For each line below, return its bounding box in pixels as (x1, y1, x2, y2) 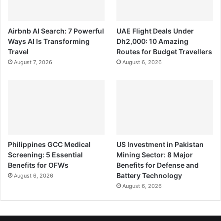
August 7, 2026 (14, 59, 52, 66)
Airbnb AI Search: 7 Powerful (8, 27, 104, 36)
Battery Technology (116, 171, 183, 180)
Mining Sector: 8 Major (116, 150, 193, 159)
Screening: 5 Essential (8, 150, 83, 159)
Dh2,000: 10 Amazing (116, 37, 189, 46)
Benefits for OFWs (8, 160, 69, 169)
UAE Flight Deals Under (116, 27, 194, 36)
